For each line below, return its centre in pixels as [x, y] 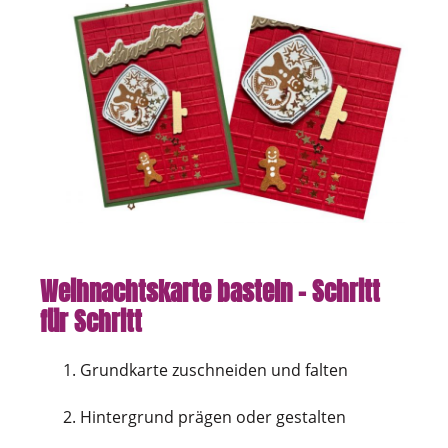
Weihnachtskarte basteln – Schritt [210, 291]
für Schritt [91, 321]
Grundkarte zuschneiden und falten [214, 369]
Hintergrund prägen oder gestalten [213, 416]
